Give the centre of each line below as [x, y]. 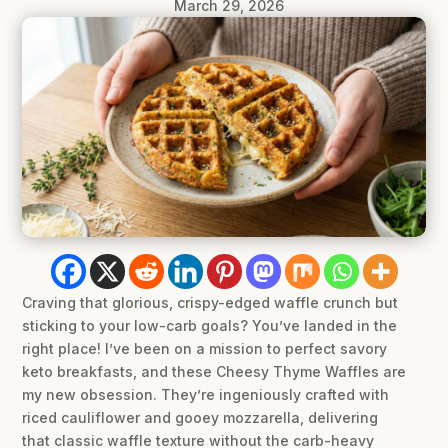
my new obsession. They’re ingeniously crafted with [206, 394]
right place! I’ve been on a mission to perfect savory [205, 348]
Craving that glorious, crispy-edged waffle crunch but [210, 302]
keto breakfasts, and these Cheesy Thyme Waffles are [214, 371]
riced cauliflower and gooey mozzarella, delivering [200, 417]
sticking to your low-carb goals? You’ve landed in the [210, 325]
